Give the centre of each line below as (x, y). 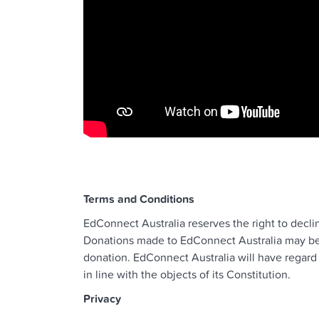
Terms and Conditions (139, 200)
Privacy (102, 299)
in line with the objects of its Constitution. (187, 275)
